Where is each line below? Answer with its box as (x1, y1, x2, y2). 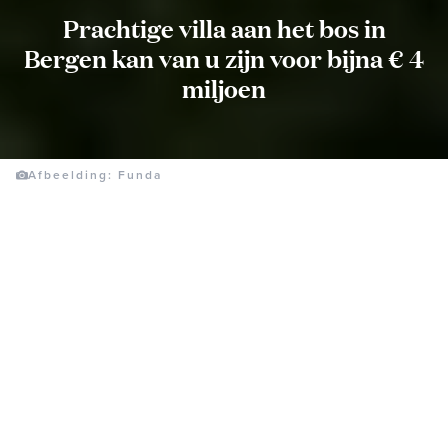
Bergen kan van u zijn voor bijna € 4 (24, 41, 424, 74)
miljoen (182, 71, 266, 104)
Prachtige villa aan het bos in (62, 11, 386, 44)
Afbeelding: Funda (28, 167, 162, 182)
